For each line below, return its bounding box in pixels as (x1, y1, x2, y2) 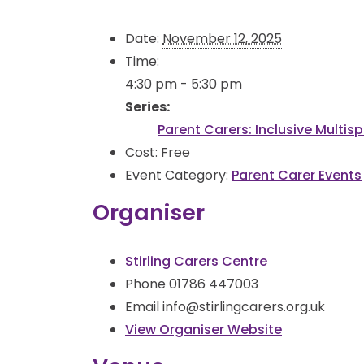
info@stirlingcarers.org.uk (162, 297, 325, 316)
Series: (125, 97, 170, 116)
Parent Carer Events (232, 165, 362, 184)
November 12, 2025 (162, 28, 282, 48)
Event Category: (125, 165, 228, 184)
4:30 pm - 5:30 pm (125, 74, 242, 93)
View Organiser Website (125, 319, 282, 339)
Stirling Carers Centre (125, 251, 267, 271)
